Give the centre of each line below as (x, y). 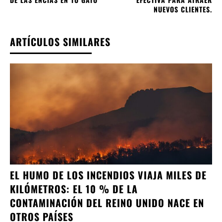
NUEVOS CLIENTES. (183, 9)
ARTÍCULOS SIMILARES (60, 42)
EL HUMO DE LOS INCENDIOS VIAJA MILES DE (108, 175)
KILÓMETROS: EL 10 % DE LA (74, 189)
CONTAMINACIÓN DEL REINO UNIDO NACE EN (107, 203)
